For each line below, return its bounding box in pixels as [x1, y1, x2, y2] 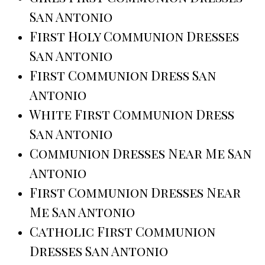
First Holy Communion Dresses [30, 27, 239, 46]
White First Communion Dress [30, 105, 234, 124]
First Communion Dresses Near [30, 183, 241, 202]
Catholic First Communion [30, 222, 215, 241]
